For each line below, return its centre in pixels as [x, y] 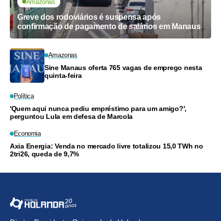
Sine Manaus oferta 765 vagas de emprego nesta [123, 67]
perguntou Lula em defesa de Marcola [72, 116]
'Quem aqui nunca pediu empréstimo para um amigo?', [98, 108]
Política [24, 96]
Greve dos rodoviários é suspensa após [89, 17]
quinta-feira [63, 75]
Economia [27, 133]
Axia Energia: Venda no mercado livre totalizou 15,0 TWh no [107, 146]
